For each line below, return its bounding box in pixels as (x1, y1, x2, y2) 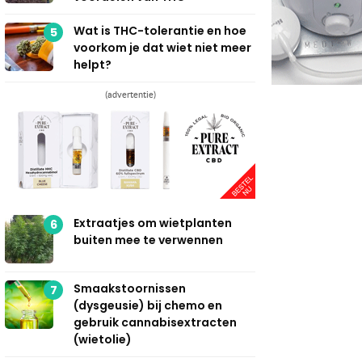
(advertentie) (104, 89, 156, 99)
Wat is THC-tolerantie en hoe (74, 22, 246, 39)
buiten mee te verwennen (74, 231, 223, 248)
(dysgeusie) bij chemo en (74, 297, 222, 314)
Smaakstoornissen (74, 280, 186, 297)
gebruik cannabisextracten (74, 314, 237, 330)
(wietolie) (74, 330, 132, 347)
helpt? (74, 56, 112, 73)
